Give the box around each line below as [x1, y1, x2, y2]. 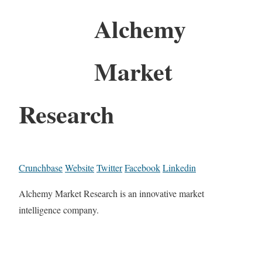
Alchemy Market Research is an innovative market [19, 187, 204, 199]
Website [65, 161, 94, 174]
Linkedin [163, 161, 196, 174]
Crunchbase [19, 161, 63, 174]
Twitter [96, 161, 122, 174]
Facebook [125, 161, 160, 174]
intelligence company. [19, 203, 99, 216]
